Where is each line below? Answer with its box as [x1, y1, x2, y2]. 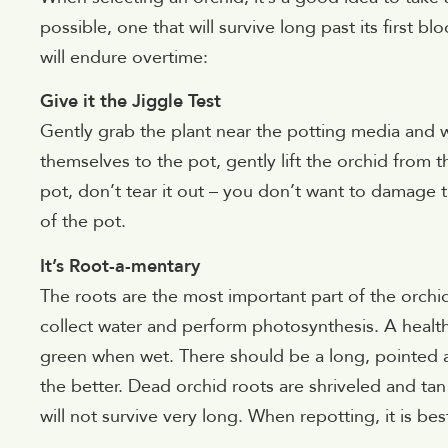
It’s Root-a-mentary [40, 253, 200, 279]
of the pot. [40, 209, 126, 235]
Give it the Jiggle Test [40, 89, 221, 115]
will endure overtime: [40, 44, 208, 70]
